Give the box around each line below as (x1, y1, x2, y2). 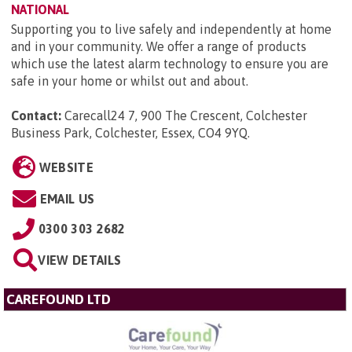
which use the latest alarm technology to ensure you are (11, 57, 328, 71)
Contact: (11, 108, 61, 123)
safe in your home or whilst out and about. (11, 74, 248, 89)
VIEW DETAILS (38, 253, 122, 268)
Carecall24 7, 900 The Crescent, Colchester (64, 108, 307, 123)
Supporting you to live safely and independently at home (11, 22, 332, 37)
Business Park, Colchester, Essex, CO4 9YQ (11, 126, 247, 141)
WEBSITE (38, 160, 93, 175)
